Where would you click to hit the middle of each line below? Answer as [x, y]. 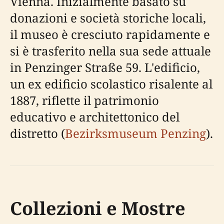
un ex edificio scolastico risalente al [111, 84]
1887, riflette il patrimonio [84, 100]
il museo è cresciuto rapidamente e [110, 34]
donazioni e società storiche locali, [108, 18]
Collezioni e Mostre [98, 208]
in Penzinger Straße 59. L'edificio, [105, 67]
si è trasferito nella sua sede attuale [110, 51]
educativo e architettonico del [95, 117]
